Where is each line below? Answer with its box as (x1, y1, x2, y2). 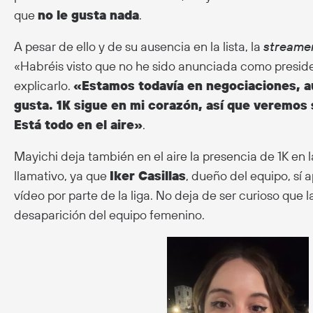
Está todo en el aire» (14, 116, 143, 133)
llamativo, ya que (14, 167, 110, 184)
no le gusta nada (38, 6, 139, 23)
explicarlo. (14, 77, 73, 94)
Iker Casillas (110, 167, 186, 184)
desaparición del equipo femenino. (14, 206, 205, 223)
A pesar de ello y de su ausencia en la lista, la (14, 38, 263, 54)
